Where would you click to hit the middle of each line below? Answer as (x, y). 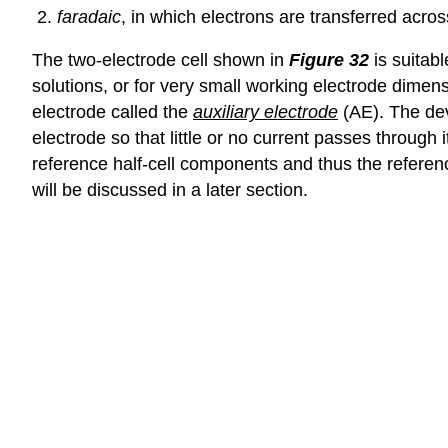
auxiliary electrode (265, 111)
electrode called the (112, 111)
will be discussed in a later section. (170, 189)
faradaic (88, 16)
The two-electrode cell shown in (160, 59)
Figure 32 (329, 59)
